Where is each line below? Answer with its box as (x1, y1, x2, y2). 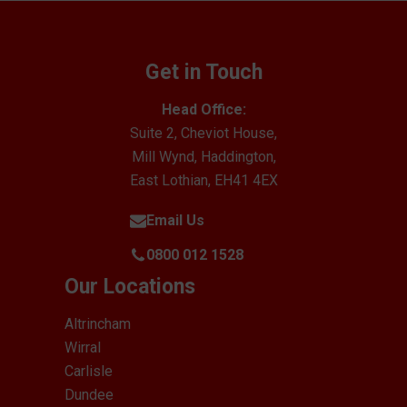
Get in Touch (144, 59, 263, 84)
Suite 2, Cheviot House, (130, 124, 277, 142)
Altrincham (64, 314, 131, 333)
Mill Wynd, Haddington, (131, 147, 276, 165)
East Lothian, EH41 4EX (129, 171, 278, 189)
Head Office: (161, 100, 246, 118)
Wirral (64, 338, 101, 356)
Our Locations (64, 273, 195, 299)
